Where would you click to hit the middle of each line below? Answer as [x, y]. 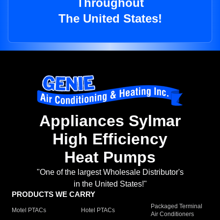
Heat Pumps [110, 157]
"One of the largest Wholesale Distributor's [110, 172]
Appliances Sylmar [110, 121]
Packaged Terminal [176, 206]
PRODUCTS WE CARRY [54, 194]
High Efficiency [110, 139]
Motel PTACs [29, 210]
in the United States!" [110, 184]
